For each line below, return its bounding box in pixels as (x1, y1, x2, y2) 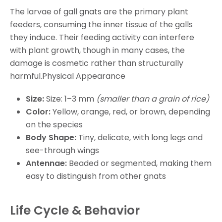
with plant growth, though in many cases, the (10, 44, 185, 56)
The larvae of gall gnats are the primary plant (10, 5, 188, 17)
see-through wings (26, 144, 99, 156)
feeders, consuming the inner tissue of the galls (10, 18, 193, 30)
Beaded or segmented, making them (69, 157, 212, 169)
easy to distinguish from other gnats (26, 170, 166, 182)
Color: (26, 106, 53, 117)
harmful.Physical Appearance (10, 70, 125, 82)
